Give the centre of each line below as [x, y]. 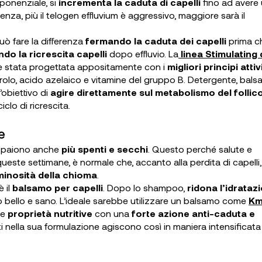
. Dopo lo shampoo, [145, 187]
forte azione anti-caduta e [193, 213]
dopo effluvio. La [143, 54]
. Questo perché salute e [200, 149]
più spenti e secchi [105, 149]
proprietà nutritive [50, 213]
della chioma [68, 175]
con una [112, 213]
